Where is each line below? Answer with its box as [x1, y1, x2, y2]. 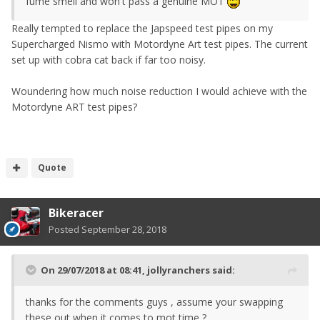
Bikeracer [49, 205, 104, 221]
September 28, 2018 [81, 223, 166, 236]
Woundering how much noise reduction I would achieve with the [11, 84, 307, 99]
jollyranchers [147, 264, 210, 277]
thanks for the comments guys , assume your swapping [26, 295, 283, 309]
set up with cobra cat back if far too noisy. [11, 53, 206, 67]
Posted [49, 223, 81, 236]
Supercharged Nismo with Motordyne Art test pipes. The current [11, 37, 308, 51]
